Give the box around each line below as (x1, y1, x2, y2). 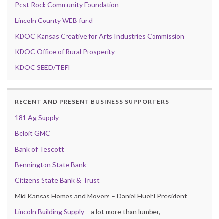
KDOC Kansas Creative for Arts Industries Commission (15, 32, 184, 41)
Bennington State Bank (15, 160, 86, 169)
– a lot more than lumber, (84, 207, 160, 216)
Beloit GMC (15, 129, 50, 138)
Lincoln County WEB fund (15, 16, 93, 25)
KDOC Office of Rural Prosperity (15, 47, 115, 56)
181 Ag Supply (15, 113, 59, 122)
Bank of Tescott (15, 145, 64, 153)
